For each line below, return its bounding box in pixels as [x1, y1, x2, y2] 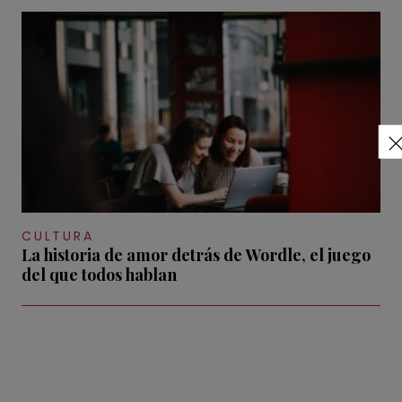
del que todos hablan [22, 264, 177, 286]
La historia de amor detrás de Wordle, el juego [22, 244, 371, 267]
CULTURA [22, 227, 94, 246]
